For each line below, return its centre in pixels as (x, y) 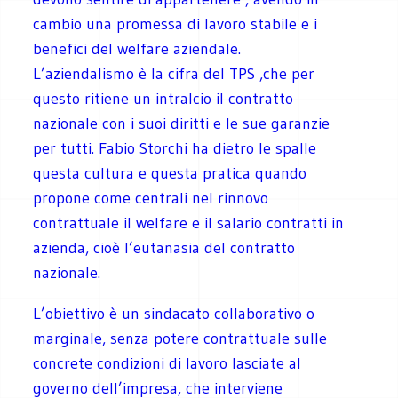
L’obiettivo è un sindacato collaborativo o (174, 313)
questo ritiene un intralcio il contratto (163, 98)
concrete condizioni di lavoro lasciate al (167, 363)
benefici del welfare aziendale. (137, 48)
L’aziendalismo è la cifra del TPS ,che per (174, 73)
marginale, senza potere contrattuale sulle (180, 338)
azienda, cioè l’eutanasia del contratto (164, 247)
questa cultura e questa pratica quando (170, 173)
